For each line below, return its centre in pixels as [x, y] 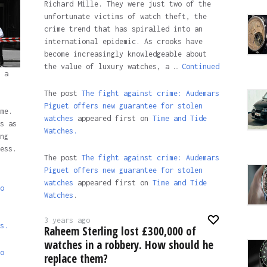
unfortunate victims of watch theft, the [125, 16]
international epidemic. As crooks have [123, 41]
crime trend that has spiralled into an [123, 29]
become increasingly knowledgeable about [125, 54]
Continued [200, 66]
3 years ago [67, 220]
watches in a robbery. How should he [128, 245]
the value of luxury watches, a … [113, 66]
